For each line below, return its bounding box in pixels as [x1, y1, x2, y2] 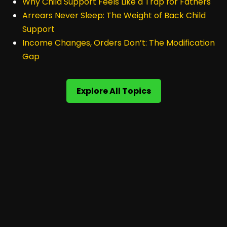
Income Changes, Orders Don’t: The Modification [22, 37, 215, 49]
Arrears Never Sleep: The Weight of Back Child [22, 10, 206, 21]
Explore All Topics [76, 85, 151, 97]
